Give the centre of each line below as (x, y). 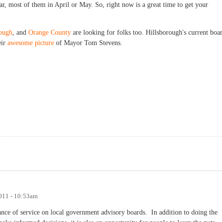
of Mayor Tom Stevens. (88, 43)
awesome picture (31, 43)
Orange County (50, 33)
